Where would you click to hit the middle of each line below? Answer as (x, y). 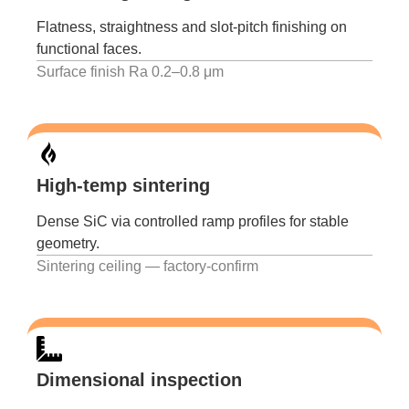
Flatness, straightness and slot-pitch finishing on (192, 26)
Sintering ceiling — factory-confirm (147, 266)
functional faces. (89, 48)
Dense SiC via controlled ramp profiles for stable (193, 221)
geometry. (68, 243)
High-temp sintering (123, 185)
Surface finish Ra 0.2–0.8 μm (132, 71)
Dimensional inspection (139, 380)
